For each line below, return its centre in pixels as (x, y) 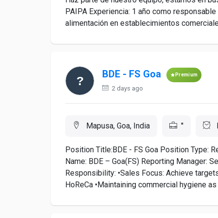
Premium (187, 75)
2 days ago (127, 88)
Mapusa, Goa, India (117, 126)
